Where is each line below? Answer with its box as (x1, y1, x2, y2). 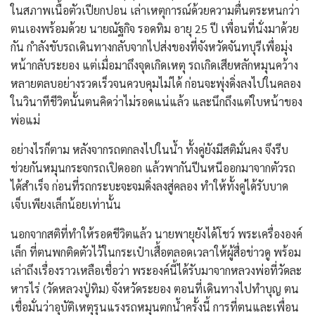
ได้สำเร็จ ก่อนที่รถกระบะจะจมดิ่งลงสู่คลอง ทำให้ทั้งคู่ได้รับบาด (11, 178, 288, 193)
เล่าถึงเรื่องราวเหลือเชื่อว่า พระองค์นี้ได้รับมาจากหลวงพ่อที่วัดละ (11, 262, 302, 278)
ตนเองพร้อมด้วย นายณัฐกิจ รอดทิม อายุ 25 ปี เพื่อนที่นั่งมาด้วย (11, 20, 299, 36)
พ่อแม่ (11, 112, 40, 127)
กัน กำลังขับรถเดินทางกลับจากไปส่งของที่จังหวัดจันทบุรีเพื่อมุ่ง (11, 39, 292, 54)
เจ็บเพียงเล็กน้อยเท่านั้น (11, 196, 121, 212)
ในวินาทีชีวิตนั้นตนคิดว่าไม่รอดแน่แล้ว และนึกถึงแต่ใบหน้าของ (11, 94, 302, 109)
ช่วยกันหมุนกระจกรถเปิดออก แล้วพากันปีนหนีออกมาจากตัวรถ (11, 160, 295, 175)
